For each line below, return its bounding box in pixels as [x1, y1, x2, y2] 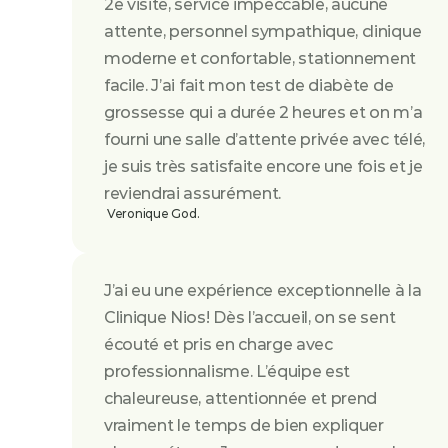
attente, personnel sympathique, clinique [104, 22, 422, 41]
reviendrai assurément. [104, 184, 281, 203]
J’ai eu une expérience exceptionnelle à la [104, 281, 422, 300]
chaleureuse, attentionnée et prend [104, 389, 378, 408]
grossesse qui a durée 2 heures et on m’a [104, 103, 423, 122]
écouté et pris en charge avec [104, 335, 333, 354]
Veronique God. [106, 206, 200, 221]
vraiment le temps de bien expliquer [104, 416, 384, 435]
